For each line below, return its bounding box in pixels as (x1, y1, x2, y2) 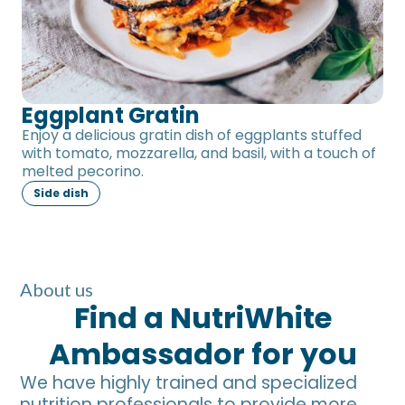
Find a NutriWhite (73, 297, 332, 339)
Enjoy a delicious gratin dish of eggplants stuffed (22, 125, 362, 146)
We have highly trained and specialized (20, 371, 358, 396)
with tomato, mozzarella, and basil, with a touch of (22, 143, 376, 165)
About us (20, 278, 94, 301)
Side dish (33, 185, 89, 202)
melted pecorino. (22, 161, 144, 183)
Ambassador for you (48, 334, 357, 375)
